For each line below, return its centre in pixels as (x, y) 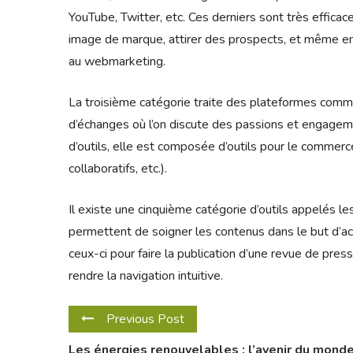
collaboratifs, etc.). (118, 168)
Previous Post (145, 320)
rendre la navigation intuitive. (146, 275)
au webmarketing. (117, 61)
